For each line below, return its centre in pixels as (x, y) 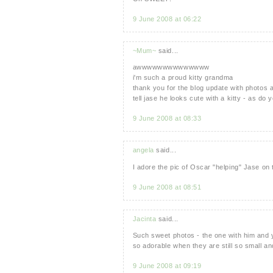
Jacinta (144, 218)
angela (143, 150)
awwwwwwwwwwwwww (171, 67)
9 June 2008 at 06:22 (167, 19)
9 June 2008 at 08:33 (167, 119)
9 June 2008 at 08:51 (167, 187)
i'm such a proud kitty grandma (183, 78)
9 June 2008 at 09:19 (167, 266)
